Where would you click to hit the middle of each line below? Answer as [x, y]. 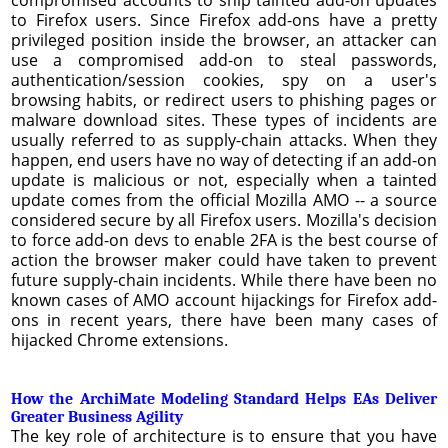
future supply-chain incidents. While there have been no [224, 279]
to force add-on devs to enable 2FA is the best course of [224, 239]
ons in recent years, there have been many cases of [224, 319]
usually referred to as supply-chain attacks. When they [224, 139]
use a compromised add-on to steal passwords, [224, 59]
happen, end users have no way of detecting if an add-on [224, 159]
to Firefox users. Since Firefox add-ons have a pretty [224, 19]
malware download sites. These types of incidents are [224, 119]
